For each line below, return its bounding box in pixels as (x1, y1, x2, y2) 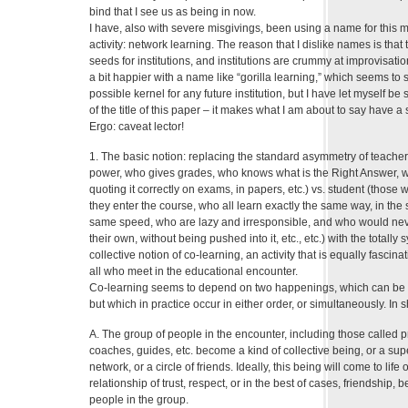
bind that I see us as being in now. (89, 5, 256, 19)
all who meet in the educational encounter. (89, 265, 298, 279)
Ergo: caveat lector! (89, 120, 184, 134)
